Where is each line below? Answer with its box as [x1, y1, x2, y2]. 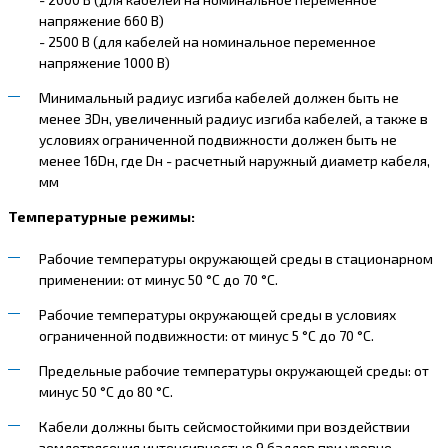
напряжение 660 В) [38, 11, 164, 29]
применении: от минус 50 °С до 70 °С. [38, 270, 278, 288]
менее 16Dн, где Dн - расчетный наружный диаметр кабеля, [38, 151, 430, 169]
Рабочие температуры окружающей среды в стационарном [38, 249, 433, 267]
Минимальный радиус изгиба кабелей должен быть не [38, 88, 399, 106]
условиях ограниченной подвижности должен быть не [38, 130, 397, 148]
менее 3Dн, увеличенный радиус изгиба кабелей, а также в [38, 109, 428, 127]
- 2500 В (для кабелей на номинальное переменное [38, 32, 376, 50]
